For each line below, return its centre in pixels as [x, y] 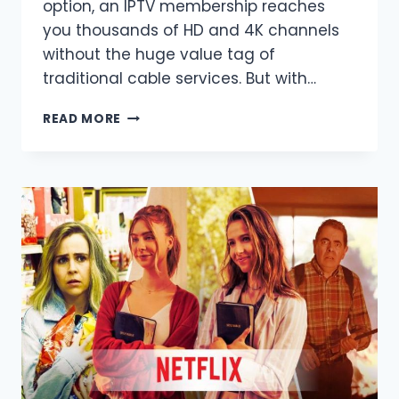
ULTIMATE [154, 283]
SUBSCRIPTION [171, 208]
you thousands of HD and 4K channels [191, 31]
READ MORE [82, 119]
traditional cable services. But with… [179, 79]
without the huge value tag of [159, 55]
